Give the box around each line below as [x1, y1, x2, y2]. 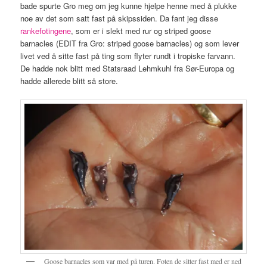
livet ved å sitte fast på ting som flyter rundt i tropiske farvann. [20, 50, 236, 62]
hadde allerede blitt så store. [20, 75, 119, 87]
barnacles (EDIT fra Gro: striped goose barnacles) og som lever [20, 38, 240, 49]
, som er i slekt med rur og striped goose [71, 25, 212, 37]
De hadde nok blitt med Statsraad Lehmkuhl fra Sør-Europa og [20, 63, 235, 74]
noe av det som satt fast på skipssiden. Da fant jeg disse [20, 13, 219, 24]
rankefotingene [20, 25, 72, 37]
